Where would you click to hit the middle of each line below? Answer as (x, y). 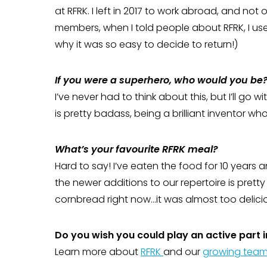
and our (183, 252)
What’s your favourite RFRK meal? (136, 149)
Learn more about (98, 252)
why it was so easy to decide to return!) (146, 44)
